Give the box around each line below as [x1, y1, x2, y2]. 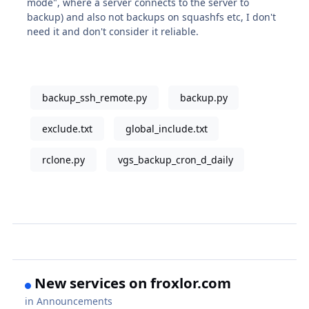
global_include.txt [125, 122, 208, 136]
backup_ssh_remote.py [41, 91, 147, 105]
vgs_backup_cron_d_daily [117, 153, 233, 167]
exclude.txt [41, 122, 92, 136]
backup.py [179, 91, 228, 105]
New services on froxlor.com [34, 273, 232, 292]
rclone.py [41, 153, 85, 167]
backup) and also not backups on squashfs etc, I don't [27, 10, 277, 24]
